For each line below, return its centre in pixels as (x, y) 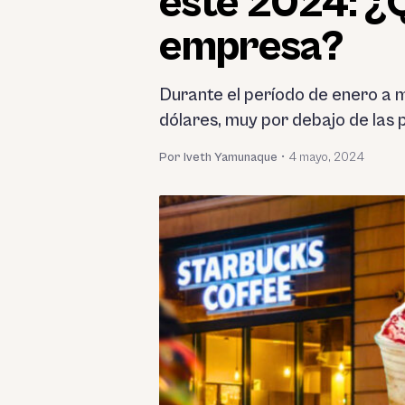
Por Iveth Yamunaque (218, 157)
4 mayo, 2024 (326, 157)
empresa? (251, 46)
